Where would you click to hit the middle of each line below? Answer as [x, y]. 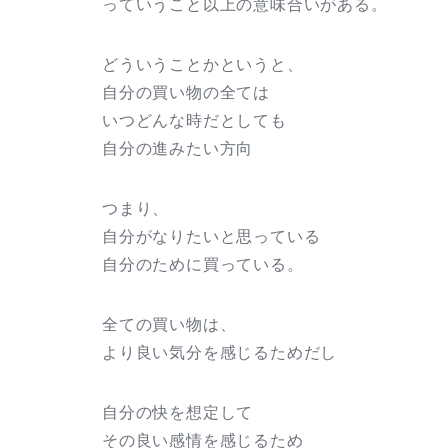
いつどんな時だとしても [194, 121]
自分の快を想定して [178, 413]
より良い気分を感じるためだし [220, 353]
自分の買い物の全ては [186, 93]
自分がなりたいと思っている [211, 237]
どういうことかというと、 [203, 65]
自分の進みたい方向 [178, 149]
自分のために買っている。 [203, 265]
